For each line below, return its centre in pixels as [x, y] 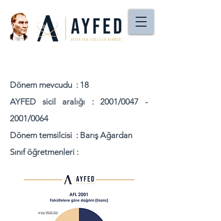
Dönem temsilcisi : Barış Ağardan [71, 135]
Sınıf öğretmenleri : [44, 152]
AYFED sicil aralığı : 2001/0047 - [79, 102]
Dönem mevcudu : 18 [49, 85]
